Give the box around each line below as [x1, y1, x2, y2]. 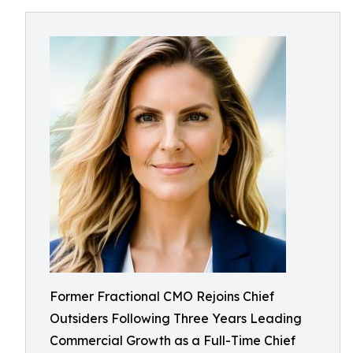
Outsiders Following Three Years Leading [50, 310, 302, 326]
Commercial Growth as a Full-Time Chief [50, 333, 295, 348]
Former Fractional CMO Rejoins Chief [50, 288, 274, 304]
